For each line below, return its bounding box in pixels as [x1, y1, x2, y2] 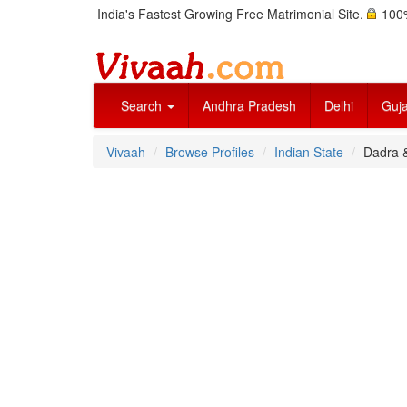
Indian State [274, 143, 343, 161]
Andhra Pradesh [203, 96, 296, 114]
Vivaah [106, 143, 145, 161]
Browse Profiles [165, 143, 254, 161]
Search [121, 96, 165, 114]
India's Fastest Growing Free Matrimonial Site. [97, 5, 367, 23]
